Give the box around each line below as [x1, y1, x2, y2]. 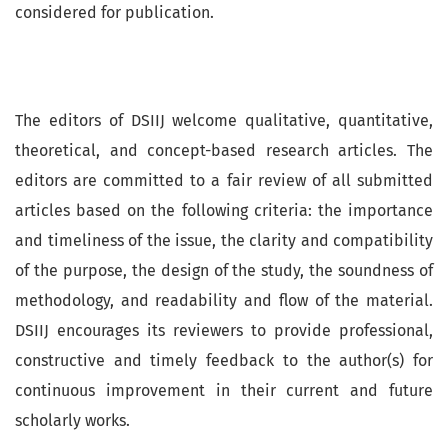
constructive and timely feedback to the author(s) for [15, 350, 433, 370]
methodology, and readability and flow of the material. [15, 290, 433, 310]
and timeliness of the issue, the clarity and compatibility [15, 230, 433, 250]
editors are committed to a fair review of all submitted [15, 170, 433, 190]
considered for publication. [15, 2, 214, 22]
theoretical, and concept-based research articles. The [15, 140, 433, 160]
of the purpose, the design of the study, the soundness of [15, 260, 433, 280]
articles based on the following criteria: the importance [15, 200, 433, 220]
